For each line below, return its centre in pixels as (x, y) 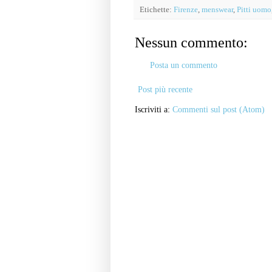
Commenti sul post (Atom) (219, 110)
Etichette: (157, 10)
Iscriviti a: (154, 110)
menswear (217, 10)
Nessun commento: (191, 43)
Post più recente (165, 90)
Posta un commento (184, 66)
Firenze (186, 10)
